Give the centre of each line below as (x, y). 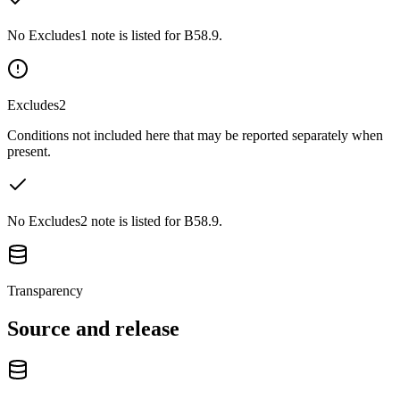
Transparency (45, 290)
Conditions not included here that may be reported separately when (195, 135)
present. (29, 151)
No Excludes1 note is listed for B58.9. (115, 35)
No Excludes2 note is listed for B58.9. (115, 221)
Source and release (93, 328)
